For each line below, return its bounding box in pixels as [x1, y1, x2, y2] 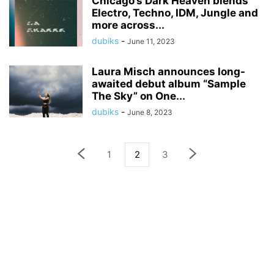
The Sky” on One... [92, 90, 185, 102]
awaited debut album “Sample [92, 78, 246, 90]
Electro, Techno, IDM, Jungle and [92, 7, 258, 19]
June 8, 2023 [127, 108, 172, 117]
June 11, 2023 [127, 37, 175, 46]
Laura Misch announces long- [92, 65, 245, 78]
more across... [92, 19, 165, 31]
